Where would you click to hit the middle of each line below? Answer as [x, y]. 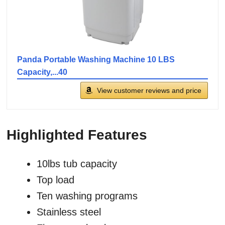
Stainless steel [69, 212]
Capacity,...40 [42, 72]
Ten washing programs [87, 196]
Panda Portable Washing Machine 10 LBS [96, 60]
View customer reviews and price [149, 91]
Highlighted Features [77, 135]
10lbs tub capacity [77, 164]
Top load [55, 180]
